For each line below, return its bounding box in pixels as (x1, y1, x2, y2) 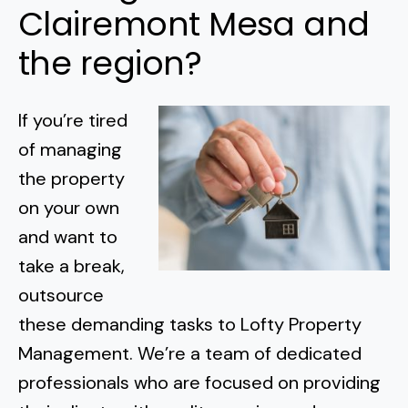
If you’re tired (18, 108, 127, 132)
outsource (18, 283, 104, 307)
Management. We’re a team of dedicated (18, 342, 362, 365)
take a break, (18, 254, 125, 278)
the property (18, 167, 125, 190)
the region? (18, 40, 202, 87)
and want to (18, 225, 117, 249)
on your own (18, 196, 119, 219)
